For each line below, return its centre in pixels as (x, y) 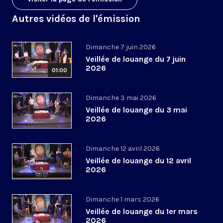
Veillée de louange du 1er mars (142, 212)
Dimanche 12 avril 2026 (123, 149)
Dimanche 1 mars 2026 (122, 200)
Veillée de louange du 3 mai (136, 110)
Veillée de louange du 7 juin (136, 59)
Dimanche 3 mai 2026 (121, 98)
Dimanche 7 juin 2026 (121, 47)
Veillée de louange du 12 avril (138, 161)
